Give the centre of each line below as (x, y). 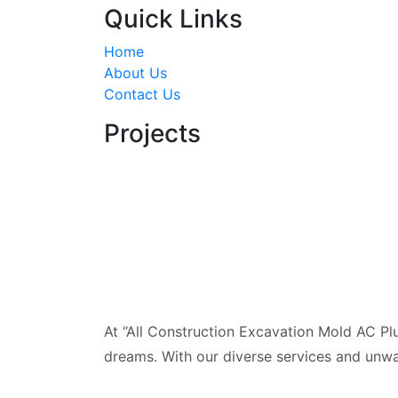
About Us (135, 73)
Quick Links (173, 19)
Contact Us (142, 95)
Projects (152, 134)
